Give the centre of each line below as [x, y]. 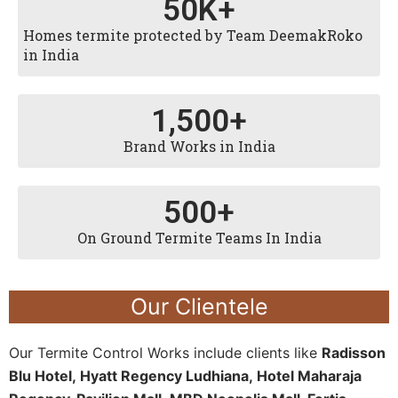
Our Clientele [199, 306]
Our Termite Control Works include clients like [165, 353]
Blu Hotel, [44, 376]
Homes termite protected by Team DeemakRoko [193, 35]
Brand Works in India [199, 146]
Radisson [354, 353]
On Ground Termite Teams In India [199, 238]
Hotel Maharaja [309, 376]
